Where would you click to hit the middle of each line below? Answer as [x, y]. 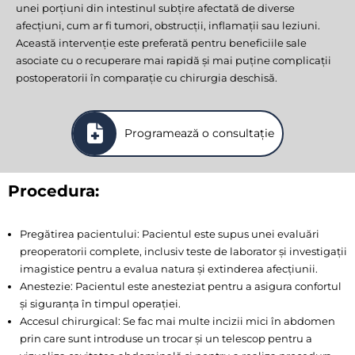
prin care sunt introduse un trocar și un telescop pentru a [166, 338]
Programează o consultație [199, 134]
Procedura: [53, 191]
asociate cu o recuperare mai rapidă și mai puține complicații [174, 60]
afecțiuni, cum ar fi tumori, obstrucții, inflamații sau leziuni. [168, 25]
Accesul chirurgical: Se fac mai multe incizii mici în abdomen [177, 321]
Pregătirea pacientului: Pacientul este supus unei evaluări [170, 233]
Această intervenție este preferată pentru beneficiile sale [161, 42]
